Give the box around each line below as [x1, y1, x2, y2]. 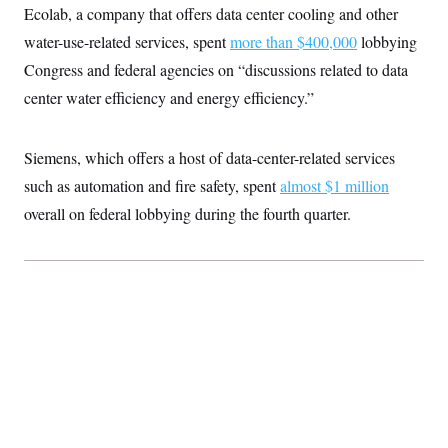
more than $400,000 [230, 30, 357, 52]
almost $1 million [280, 174, 389, 196]
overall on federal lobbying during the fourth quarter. [24, 202, 351, 224]
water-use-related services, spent [24, 30, 230, 52]
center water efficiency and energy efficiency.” [24, 86, 314, 108]
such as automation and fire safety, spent [24, 174, 280, 196]
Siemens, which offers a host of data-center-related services [24, 146, 395, 168]
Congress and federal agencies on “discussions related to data [24, 58, 408, 80]
